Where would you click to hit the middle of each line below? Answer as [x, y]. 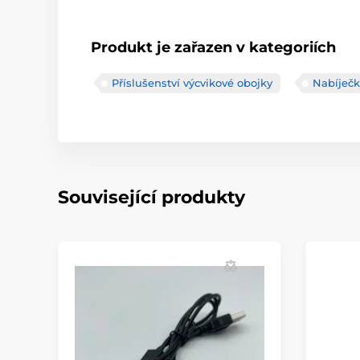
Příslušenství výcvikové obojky [192, 83]
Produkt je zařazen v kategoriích [213, 47]
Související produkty [151, 197]
